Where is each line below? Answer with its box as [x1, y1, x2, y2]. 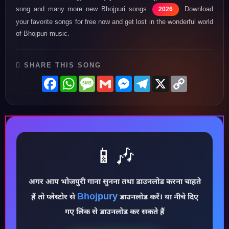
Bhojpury [77, 191, 118, 203]
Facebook [58, 75, 95, 84]
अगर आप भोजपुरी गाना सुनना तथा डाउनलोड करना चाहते [28, 177, 201, 187]
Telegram [150, 75, 184, 84]
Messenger [132, 75, 172, 84]
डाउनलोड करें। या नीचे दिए [117, 192, 198, 202]
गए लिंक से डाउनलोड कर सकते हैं [64, 207, 165, 217]
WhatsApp [77, 75, 114, 84]
